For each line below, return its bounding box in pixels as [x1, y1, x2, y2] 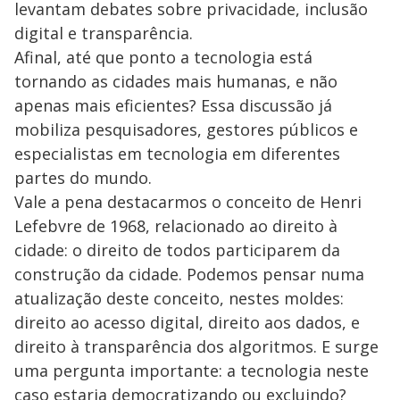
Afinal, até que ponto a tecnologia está [14, 46, 312, 68]
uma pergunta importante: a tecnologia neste [14, 359, 369, 381]
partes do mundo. [14, 166, 152, 188]
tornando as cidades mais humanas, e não [14, 70, 337, 92]
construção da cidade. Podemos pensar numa [14, 262, 364, 285]
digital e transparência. [14, 21, 193, 44]
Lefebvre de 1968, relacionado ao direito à [14, 214, 337, 237]
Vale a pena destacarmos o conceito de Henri [14, 190, 362, 212]
